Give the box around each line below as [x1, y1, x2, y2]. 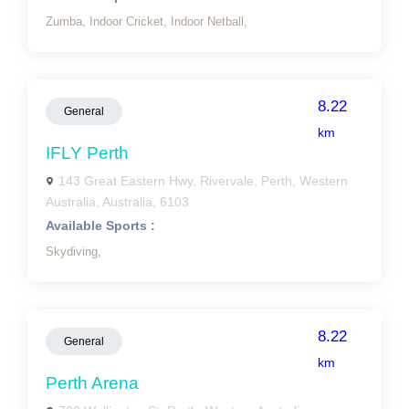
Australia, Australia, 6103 [46, 194, 189, 209]
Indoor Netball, [171, 15, 247, 28]
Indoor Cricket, [89, 15, 171, 28]
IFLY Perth [46, 143, 129, 163]
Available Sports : [46, 218, 155, 233]
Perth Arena [46, 373, 139, 393]
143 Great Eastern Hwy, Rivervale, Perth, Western [58, 173, 348, 188]
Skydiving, [46, 245, 101, 258]
